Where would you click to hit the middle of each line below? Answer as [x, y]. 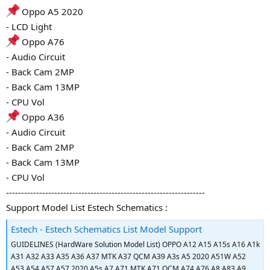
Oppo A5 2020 [51, 11]
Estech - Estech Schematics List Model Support [106, 229]
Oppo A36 [42, 117]
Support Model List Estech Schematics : [87, 207]
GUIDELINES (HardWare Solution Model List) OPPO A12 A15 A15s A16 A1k [135, 245]
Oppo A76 [42, 41]
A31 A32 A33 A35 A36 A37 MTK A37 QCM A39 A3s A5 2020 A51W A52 [128, 257]
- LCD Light [29, 26]
